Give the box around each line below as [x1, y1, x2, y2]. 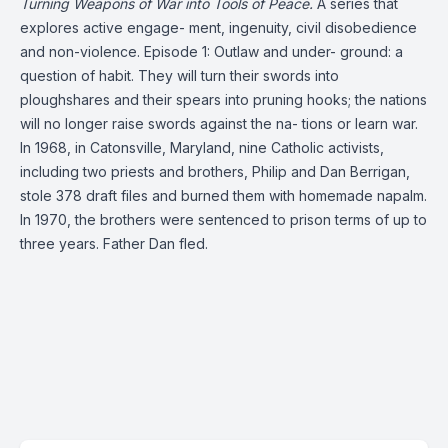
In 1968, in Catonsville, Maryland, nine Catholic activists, [20, 139, 384, 156]
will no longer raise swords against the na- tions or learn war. [20, 115, 418, 132]
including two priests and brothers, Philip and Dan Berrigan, [20, 163, 410, 180]
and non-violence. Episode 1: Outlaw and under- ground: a [20, 43, 403, 60]
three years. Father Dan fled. [20, 235, 208, 252]
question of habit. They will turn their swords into [20, 67, 339, 84]
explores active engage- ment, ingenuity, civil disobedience [20, 19, 417, 36]
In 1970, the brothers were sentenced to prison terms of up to [20, 211, 427, 228]
